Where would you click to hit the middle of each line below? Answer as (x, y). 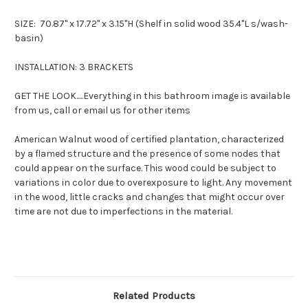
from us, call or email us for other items (102, 111)
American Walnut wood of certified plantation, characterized (149, 140)
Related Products (154, 296)
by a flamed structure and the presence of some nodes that (147, 154)
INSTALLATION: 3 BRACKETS (74, 67)
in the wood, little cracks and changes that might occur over (150, 197)
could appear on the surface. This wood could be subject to (145, 168)
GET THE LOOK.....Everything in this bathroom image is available (152, 96)
